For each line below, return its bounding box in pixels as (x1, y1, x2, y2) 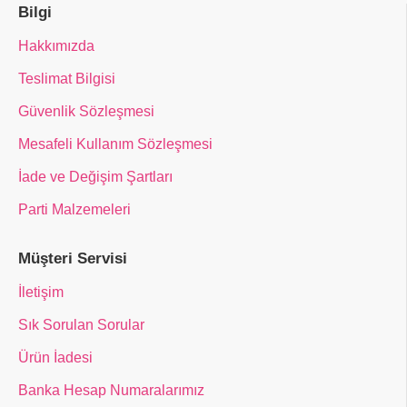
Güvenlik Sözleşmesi (18, 104, 154, 119)
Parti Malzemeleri (18, 202, 131, 217)
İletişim (18, 284, 64, 300)
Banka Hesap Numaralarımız (18, 382, 204, 398)
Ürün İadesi (18, 350, 93, 365)
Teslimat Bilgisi (18, 71, 115, 86)
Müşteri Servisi (18, 250, 127, 267)
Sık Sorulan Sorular (18, 317, 144, 333)
